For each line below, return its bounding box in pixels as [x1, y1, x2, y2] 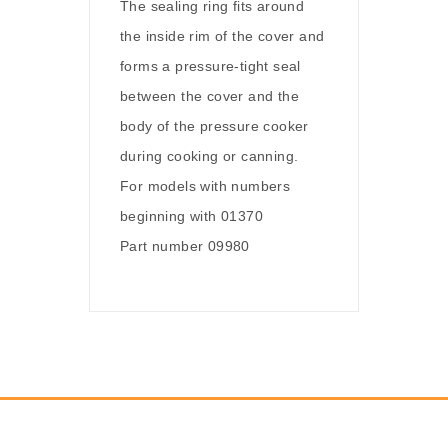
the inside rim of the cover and [120, 28, 325, 44]
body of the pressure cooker [120, 118, 309, 134]
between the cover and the [120, 88, 299, 104]
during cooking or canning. [120, 148, 299, 164]
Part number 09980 [120, 238, 250, 254]
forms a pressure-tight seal [120, 58, 301, 74]
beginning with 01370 [120, 208, 264, 224]
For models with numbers [120, 178, 291, 194]
